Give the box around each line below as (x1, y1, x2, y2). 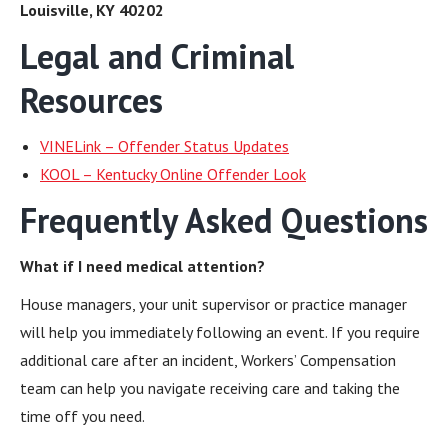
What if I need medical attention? (20, 256, 265, 276)
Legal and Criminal (20, 34, 294, 78)
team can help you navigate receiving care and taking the (20, 378, 400, 398)
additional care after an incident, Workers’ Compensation (20, 350, 396, 370)
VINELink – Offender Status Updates (40, 136, 289, 156)
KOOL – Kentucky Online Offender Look (40, 164, 306, 184)
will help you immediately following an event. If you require (20, 322, 420, 342)
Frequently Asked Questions (20, 198, 428, 242)
